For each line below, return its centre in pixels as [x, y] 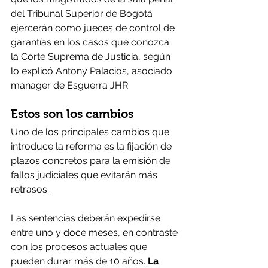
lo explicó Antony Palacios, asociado [93, 71]
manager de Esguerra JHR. [70, 85]
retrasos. [30, 189]
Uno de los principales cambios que [91, 132]
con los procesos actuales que [80, 246]
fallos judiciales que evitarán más [85, 175]
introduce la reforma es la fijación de [92, 146]
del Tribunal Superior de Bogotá [83, 13]
